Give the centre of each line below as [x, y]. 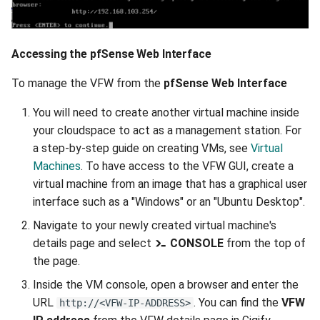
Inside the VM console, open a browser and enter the [166, 284]
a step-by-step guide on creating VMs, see [142, 148]
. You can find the [237, 302]
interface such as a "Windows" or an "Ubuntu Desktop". [169, 201]
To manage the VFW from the [87, 83]
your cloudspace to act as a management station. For [167, 130]
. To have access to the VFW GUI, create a [187, 166]
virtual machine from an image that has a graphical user [170, 184]
